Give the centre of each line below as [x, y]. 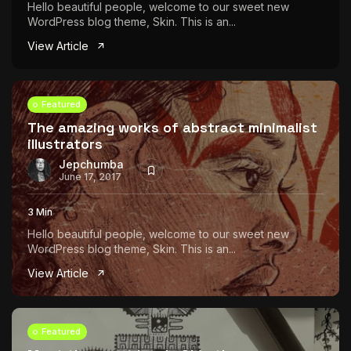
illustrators [65, 144]
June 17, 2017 [90, 176]
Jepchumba [91, 164]
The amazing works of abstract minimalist [172, 127]
